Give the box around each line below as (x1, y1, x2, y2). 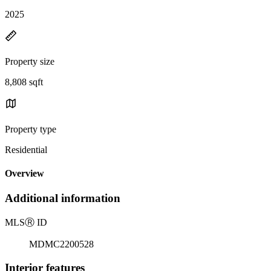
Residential (5, 144, 47, 155)
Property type (5, 123, 56, 134)
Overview (5, 168, 44, 179)
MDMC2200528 (29, 239, 94, 250)
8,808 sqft (5, 76, 43, 87)
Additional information (5, 192, 120, 205)
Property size (5, 56, 54, 67)
